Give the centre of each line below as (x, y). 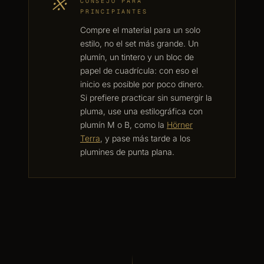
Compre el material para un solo (140, 30)
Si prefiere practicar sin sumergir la (146, 98)
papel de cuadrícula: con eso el (139, 70)
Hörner (180, 125)
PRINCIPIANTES (114, 11)
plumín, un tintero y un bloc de (137, 57)
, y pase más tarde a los (145, 138)
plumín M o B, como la (123, 125)
